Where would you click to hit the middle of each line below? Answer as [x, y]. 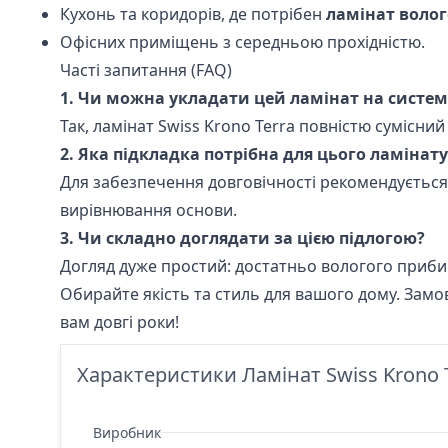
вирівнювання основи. [148, 209]
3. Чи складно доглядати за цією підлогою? [242, 237]
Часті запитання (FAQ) [146, 69]
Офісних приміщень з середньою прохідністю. [242, 41]
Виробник [127, 432]
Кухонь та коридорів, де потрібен [193, 13]
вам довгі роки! [119, 321]
